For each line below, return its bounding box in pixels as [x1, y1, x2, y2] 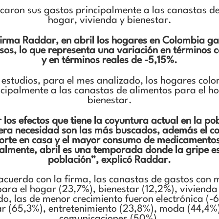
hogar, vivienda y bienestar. [47, 16, 172, 25]
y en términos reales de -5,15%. [42, 56, 177, 66]
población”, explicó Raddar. [48, 155, 171, 165]
